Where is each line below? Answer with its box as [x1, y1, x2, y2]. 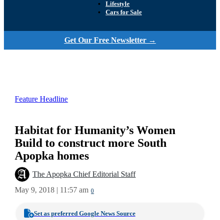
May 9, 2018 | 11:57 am [15, 185, 89, 194]
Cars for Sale [106, 8, 142, 16]
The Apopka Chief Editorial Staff [32, 170, 136, 179]
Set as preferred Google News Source [33, 209, 136, 217]
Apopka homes [15, 149, 89, 163]
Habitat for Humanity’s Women [15, 123, 176, 137]
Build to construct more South [15, 136, 167, 150]
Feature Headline [15, 94, 68, 104]
